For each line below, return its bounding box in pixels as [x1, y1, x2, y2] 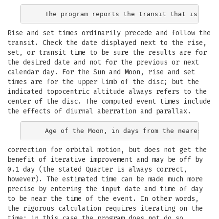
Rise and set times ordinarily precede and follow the [7, 29, 211, 37]
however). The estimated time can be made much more [7, 175, 203, 183]
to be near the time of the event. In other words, [7, 195, 199, 203]
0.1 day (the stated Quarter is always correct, [7, 165, 187, 174]
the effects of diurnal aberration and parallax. [7, 107, 191, 115]
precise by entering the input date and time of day [7, 185, 203, 193]
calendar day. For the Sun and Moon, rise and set [7, 68, 195, 76]
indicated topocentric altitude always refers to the [7, 88, 207, 96]
